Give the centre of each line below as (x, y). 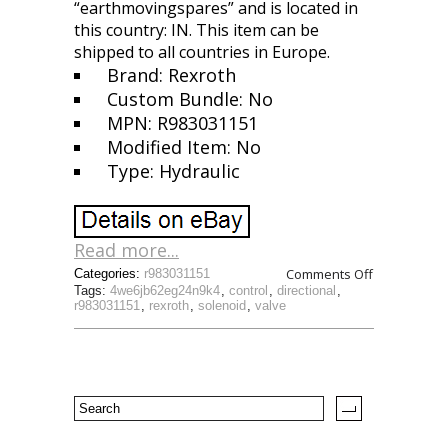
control (248, 290)
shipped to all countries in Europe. (202, 52)
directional (306, 290)
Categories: (109, 273)
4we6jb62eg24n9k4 (165, 290)
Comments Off (329, 274)
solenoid (222, 305)
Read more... (126, 250)
